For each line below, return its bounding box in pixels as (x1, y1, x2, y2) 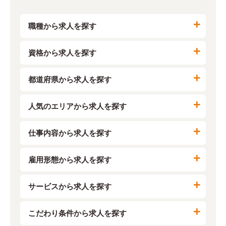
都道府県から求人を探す (28, 75, 111, 84)
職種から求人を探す (28, 22, 96, 31)
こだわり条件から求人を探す (28, 209, 127, 218)
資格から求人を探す (28, 48, 96, 58)
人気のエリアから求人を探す (28, 102, 127, 111)
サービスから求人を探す (28, 182, 111, 191)
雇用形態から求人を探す (28, 155, 111, 164)
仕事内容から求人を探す (28, 129, 111, 138)
